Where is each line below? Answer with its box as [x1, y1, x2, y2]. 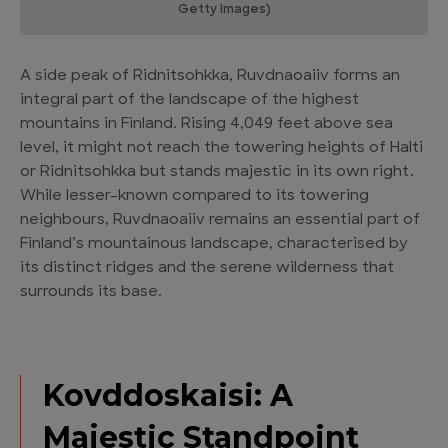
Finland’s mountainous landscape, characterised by [20, 237, 408, 253]
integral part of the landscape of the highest [20, 93, 359, 109]
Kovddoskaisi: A [43, 377, 293, 415]
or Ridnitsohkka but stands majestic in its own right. [20, 165, 414, 181]
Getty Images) [177, 4, 271, 17]
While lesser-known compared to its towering [20, 189, 369, 205]
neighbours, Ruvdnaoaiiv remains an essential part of [20, 213, 420, 229]
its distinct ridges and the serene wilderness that [20, 261, 394, 277]
